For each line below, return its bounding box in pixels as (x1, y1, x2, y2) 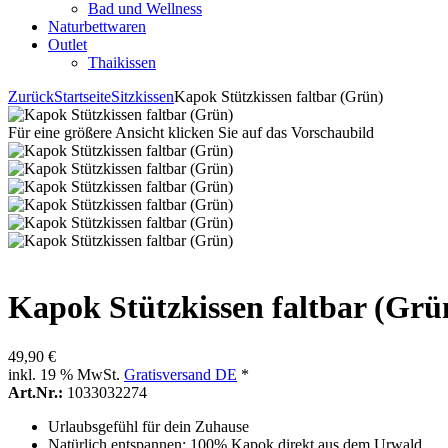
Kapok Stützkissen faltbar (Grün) (174, 88, 383, 105)
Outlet (48, 36, 87, 53)
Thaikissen (88, 54, 156, 71)
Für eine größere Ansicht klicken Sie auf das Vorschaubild (8, 124, 374, 141)
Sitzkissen (111, 88, 174, 105)
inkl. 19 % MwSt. (8, 365, 124, 383)
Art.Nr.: (8, 383, 63, 401)
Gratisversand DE (124, 365, 237, 383)
